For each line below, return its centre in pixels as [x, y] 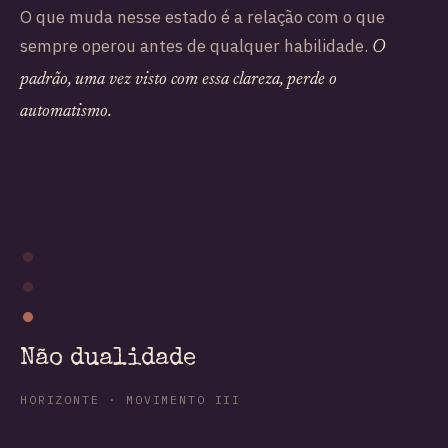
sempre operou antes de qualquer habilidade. [196, 45]
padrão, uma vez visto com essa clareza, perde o [178, 79]
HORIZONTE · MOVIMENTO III [131, 400]
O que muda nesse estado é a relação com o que [202, 16]
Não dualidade [108, 359]
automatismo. [66, 111]
